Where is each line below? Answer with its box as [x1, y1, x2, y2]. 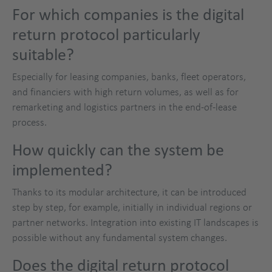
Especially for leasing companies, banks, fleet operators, [12, 70, 246, 83]
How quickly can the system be [12, 141, 224, 159]
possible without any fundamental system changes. [12, 231, 227, 244]
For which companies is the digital [12, 5, 244, 24]
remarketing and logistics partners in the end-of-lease [12, 101, 237, 114]
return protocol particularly [12, 25, 200, 44]
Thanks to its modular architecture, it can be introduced [12, 186, 246, 199]
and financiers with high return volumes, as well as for [12, 86, 239, 98]
